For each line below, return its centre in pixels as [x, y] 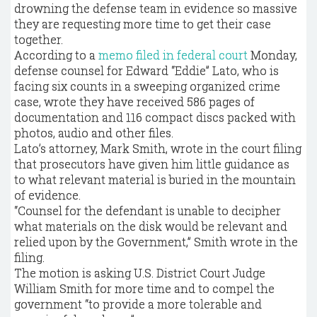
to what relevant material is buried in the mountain [155, 179]
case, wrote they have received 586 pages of [134, 102]
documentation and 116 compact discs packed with [155, 117]
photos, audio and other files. [94, 133]
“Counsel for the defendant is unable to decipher [148, 211]
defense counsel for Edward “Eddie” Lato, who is [146, 70]
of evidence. [47, 195]
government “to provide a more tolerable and [138, 304]
